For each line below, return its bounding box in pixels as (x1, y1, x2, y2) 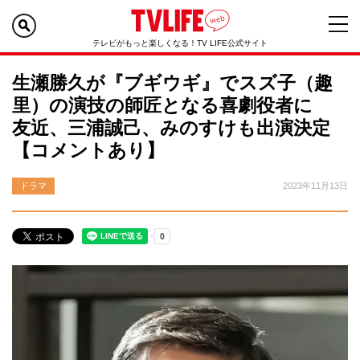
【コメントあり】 (12, 140, 165, 161)
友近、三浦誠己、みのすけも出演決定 (12, 117, 330, 138)
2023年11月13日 (283, 181, 348, 190)
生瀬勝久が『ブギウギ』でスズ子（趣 (12, 72, 333, 93)
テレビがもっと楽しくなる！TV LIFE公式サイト (92, 39, 268, 47)
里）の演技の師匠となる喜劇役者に (12, 95, 331, 116)
